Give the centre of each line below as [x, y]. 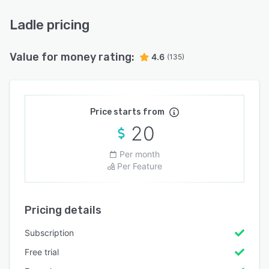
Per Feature [139, 166]
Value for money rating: [72, 57]
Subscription [49, 233]
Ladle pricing [50, 25]
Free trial [42, 252]
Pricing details [63, 210]
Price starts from [127, 112]
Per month [139, 154]
